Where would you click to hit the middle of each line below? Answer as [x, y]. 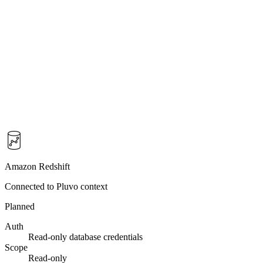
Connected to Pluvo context [56, 186]
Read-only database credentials [85, 237]
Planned [20, 206]
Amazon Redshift [37, 166]
